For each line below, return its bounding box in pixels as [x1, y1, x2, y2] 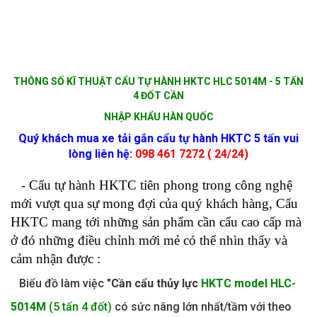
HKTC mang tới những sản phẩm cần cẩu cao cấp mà [11, 214, 301, 229]
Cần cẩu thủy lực [111, 276, 201, 290]
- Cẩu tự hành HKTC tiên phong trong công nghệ [14, 177, 292, 192]
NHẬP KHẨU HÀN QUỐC [103, 110, 214, 122]
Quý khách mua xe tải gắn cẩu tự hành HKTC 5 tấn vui [18, 131, 299, 145]
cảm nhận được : [11, 250, 100, 266]
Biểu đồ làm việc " [11, 276, 111, 290]
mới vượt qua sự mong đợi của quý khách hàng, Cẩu [11, 195, 298, 211]
